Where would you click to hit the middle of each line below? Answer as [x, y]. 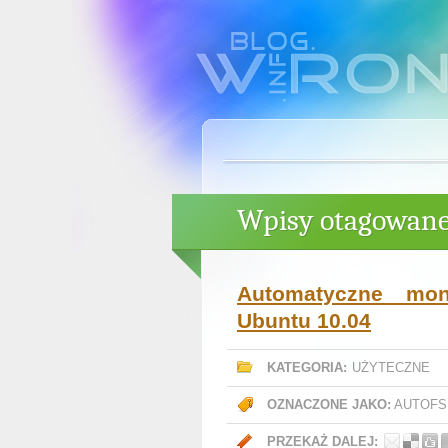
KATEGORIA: [307, 367]
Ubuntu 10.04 [304, 320]
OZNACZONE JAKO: [329, 404]
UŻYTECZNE [391, 367]
